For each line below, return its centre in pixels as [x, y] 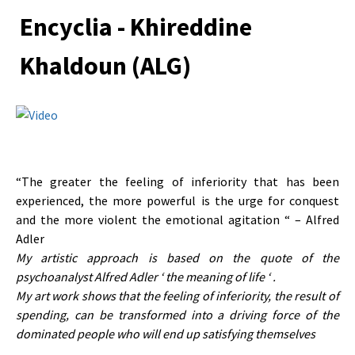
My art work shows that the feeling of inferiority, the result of [177, 296]
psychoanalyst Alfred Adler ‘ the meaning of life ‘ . [147, 277]
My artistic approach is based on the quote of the [177, 258]
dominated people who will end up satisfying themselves [166, 334]
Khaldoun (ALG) [105, 66]
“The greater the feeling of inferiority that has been [177, 181]
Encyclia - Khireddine [136, 27]
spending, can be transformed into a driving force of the [177, 315]
